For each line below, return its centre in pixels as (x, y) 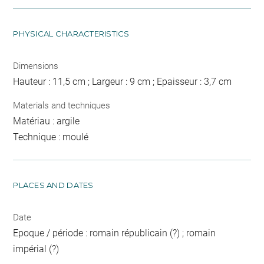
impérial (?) (36, 249)
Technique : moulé (51, 137)
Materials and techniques (62, 105)
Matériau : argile (47, 121)
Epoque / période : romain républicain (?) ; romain (115, 233)
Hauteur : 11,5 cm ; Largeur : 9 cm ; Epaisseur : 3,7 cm (123, 82)
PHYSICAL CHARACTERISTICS (71, 34)
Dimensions (36, 66)
